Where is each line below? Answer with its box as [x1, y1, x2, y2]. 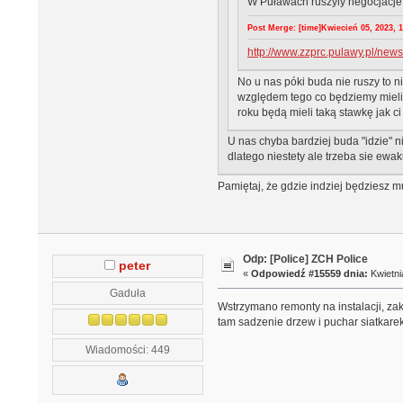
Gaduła [109, 286, 146, 299]
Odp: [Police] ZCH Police [243, 253, 369, 266]
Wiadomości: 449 [85, 343, 170, 355]
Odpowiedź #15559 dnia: [251, 268, 369, 280]
